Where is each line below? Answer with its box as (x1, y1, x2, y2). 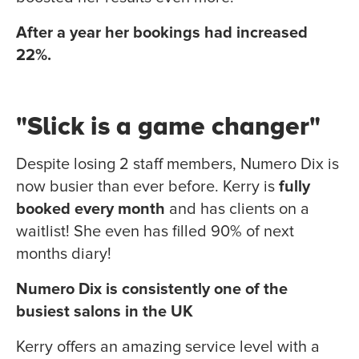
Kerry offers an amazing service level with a (16, 337, 320, 357)
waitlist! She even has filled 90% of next (16, 222, 294, 242)
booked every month (16, 200, 165, 220)
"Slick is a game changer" (16, 111, 321, 143)
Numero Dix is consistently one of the (16, 280, 288, 300)
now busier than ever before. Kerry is (16, 177, 279, 197)
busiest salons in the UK (16, 302, 193, 322)
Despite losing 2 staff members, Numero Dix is (16, 155, 339, 175)
